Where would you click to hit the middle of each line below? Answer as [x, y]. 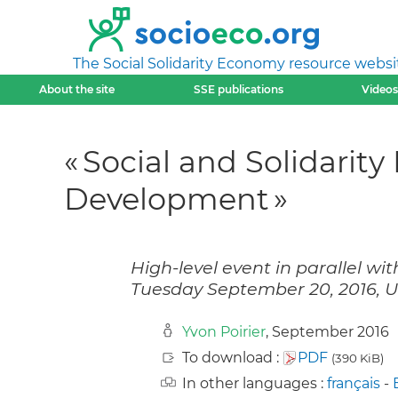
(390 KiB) [358, 358]
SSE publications [238, 89]
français [354, 384]
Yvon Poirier [224, 332]
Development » [176, 198]
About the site [77, 89]
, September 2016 [327, 332]
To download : [232, 358]
